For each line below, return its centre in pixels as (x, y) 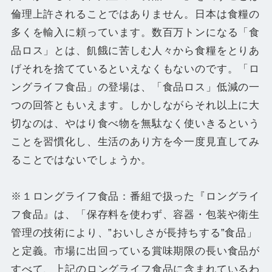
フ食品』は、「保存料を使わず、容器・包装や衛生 (135, 215)
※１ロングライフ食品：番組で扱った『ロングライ (135, 197)
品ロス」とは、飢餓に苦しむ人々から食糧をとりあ (135, 51)
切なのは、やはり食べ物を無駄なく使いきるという (135, 124)
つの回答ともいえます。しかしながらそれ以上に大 (135, 106)
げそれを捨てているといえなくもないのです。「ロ (135, 69)
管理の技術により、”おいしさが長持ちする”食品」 (134, 233)
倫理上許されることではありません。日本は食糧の (135, 15)
